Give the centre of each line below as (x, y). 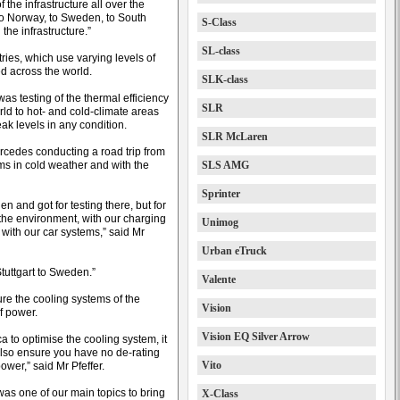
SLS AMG (225, 165)
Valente (219, 279)
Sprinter (221, 194)
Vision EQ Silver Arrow (256, 337)
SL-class (221, 51)
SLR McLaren (235, 137)
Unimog (220, 222)
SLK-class (225, 79)
